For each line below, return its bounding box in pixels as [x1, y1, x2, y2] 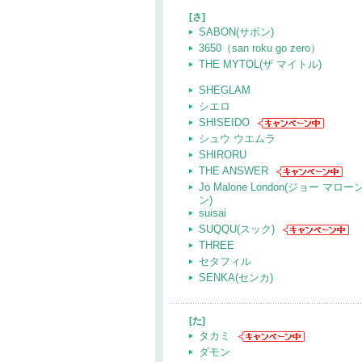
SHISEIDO [199, 116, 250, 128]
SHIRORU [199, 149, 246, 161]
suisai [199, 207, 226, 219]
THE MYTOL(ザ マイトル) [199, 58, 322, 70]
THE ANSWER [199, 165, 268, 177]
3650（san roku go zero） [199, 42, 321, 54]
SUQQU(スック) [199, 223, 275, 235]
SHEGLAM [199, 84, 250, 96]
